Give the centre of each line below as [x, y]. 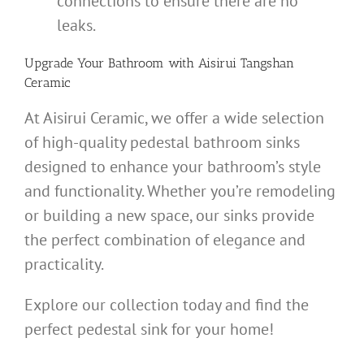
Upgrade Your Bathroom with [109, 63]
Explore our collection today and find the [167, 305]
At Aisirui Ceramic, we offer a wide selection [174, 118]
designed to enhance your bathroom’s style [173, 167]
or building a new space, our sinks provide [169, 216]
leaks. [76, 26]
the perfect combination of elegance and [165, 240]
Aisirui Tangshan [244, 63]
